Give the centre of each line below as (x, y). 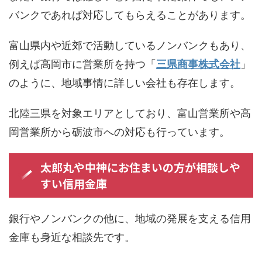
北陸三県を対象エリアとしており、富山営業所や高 (130, 113)
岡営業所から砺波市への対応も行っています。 (119, 132)
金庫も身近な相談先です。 (72, 237)
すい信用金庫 (73, 183)
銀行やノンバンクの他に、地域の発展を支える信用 (130, 218)
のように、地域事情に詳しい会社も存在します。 (125, 82)
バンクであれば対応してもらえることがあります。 (130, 15)
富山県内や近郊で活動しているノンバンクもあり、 (130, 45)
